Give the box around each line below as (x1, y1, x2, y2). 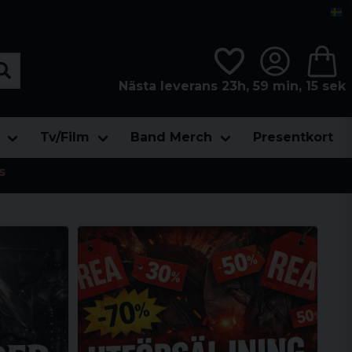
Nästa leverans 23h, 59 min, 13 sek (118, 78, 346, 93)
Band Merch (130, 130, 212, 145)
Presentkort (253, 130, 333, 145)
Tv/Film (40, 130, 90, 145)
